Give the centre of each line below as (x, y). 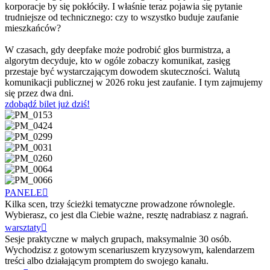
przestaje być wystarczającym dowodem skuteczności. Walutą (122, 72)
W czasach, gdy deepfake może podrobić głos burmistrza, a (118, 50)
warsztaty (23, 228)
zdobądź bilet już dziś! (47, 104)
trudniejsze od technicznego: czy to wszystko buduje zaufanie (122, 17)
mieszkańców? (33, 28)
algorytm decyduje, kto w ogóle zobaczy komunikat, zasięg (118, 61)
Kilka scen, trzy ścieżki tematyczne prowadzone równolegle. (120, 204)
